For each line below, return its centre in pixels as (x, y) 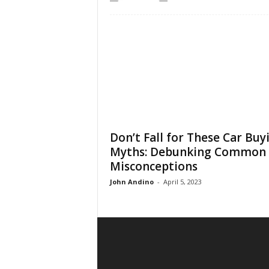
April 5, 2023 (182, 182)
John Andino (131, 182)
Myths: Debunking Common (188, 152)
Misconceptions (153, 166)
